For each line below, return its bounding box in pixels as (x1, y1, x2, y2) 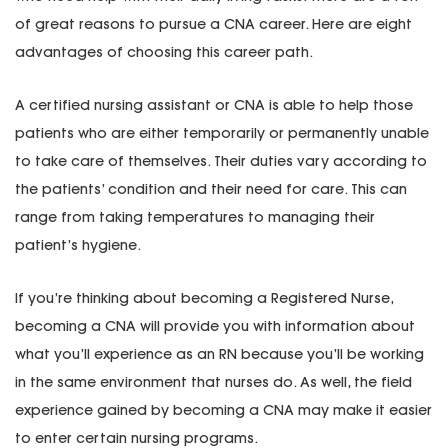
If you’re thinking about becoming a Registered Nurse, (15, 289, 393, 308)
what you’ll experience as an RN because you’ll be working (15, 345, 424, 364)
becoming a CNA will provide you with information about (15, 317, 415, 336)
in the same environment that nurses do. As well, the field (15, 373, 412, 392)
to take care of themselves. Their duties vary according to (15, 152, 427, 171)
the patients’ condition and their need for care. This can (15, 180, 407, 199)
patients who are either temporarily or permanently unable (15, 124, 429, 143)
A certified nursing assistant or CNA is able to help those (15, 96, 413, 115)
